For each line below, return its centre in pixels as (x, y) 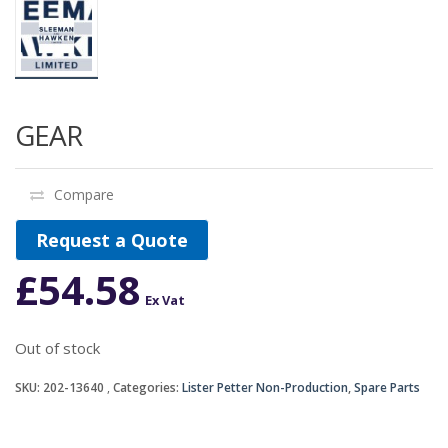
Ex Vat (165, 300)
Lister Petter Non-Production (265, 388)
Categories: (147, 388)
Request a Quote (112, 240)
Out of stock (57, 348)
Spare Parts (387, 388)
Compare (84, 195)
